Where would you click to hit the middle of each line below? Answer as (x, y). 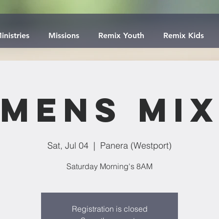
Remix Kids (183, 35)
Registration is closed (109, 209)
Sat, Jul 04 (68, 145)
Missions (64, 35)
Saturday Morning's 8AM (109, 166)
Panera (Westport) (136, 145)
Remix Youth (121, 35)
